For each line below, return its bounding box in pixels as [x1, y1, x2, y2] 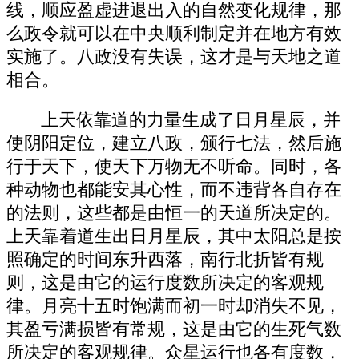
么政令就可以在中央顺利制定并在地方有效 [6, 23, 341, 43]
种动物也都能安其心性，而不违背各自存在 [6, 180, 341, 200]
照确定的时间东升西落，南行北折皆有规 [6, 250, 324, 270]
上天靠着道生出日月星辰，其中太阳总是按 [6, 227, 341, 247]
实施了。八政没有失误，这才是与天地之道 [6, 46, 341, 67]
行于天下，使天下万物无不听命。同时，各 [6, 157, 341, 177]
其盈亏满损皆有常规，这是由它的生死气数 [6, 320, 341, 340]
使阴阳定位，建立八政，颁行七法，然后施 [6, 134, 341, 154]
